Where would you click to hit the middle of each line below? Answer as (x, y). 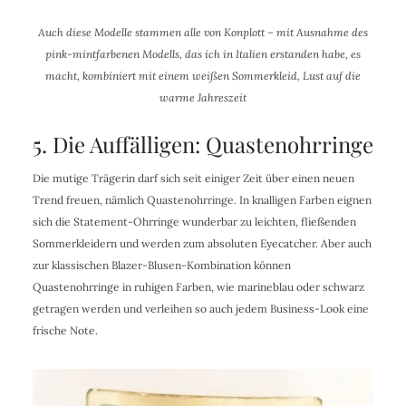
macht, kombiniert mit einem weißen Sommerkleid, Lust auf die (203, 75)
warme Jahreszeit (203, 97)
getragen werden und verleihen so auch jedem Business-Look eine (200, 308)
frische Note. (65, 330)
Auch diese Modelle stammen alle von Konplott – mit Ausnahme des (203, 32)
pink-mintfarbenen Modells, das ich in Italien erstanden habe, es (203, 53)
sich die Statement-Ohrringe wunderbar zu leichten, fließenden (194, 221)
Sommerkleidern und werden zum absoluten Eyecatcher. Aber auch (202, 243)
